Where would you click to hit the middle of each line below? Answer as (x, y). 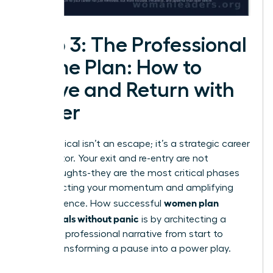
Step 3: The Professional (135, 45)
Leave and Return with (129, 90)
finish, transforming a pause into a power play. (127, 249)
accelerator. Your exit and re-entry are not (115, 159)
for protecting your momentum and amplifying (128, 188)
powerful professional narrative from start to (123, 234)
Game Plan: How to (112, 68)
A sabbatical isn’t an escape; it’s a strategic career (136, 144)
